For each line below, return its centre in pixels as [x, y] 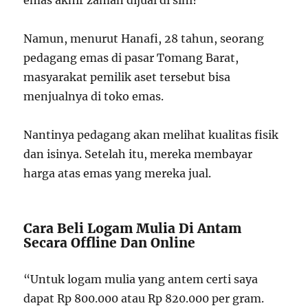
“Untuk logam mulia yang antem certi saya [141, 279]
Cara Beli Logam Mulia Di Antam [133, 228]
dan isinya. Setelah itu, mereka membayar [138, 154]
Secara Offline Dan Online [110, 243]
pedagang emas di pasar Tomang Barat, [131, 58]
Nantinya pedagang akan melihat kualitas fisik [151, 135]
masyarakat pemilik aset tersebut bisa [127, 77]
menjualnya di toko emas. [94, 96]
